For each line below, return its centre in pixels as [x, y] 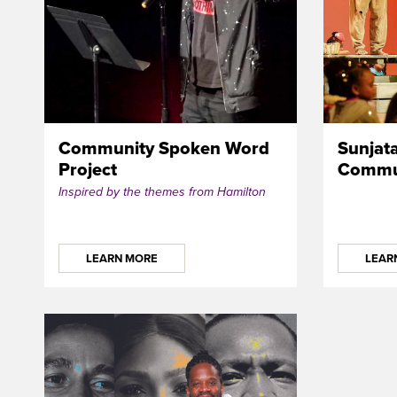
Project [88, 170]
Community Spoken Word [164, 148]
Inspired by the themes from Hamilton [162, 192]
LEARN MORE [122, 259]
